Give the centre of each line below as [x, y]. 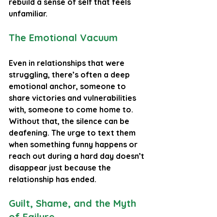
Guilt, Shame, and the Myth [74, 203]
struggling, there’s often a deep [70, 74]
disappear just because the [61, 167]
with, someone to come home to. [72, 109]
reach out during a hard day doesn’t [77, 156]
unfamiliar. [28, 13]
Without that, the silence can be [70, 121]
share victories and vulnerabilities [73, 98]
